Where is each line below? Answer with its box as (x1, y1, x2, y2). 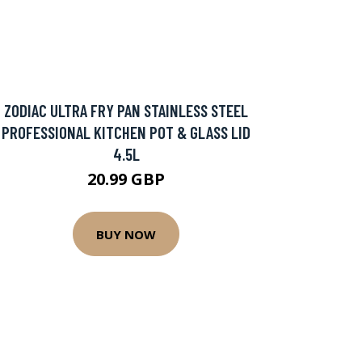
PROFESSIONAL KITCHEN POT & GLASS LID (2, 122, 250, 142)
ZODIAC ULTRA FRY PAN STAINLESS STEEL (4, 100, 248, 120)
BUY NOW (96, 225, 156, 242)
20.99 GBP (87, 168, 165, 190)
